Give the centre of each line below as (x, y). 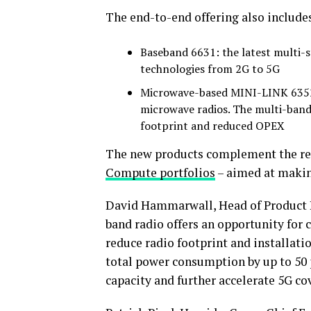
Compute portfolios (160, 173)
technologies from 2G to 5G (210, 69)
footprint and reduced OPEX (212, 126)
